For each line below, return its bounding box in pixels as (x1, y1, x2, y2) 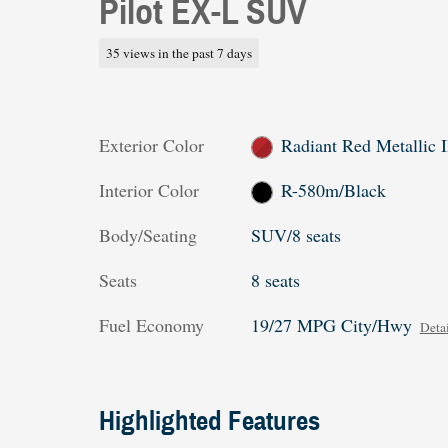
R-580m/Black (281, 177, 387, 202)
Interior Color (99, 177, 199, 202)
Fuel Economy (99, 312, 204, 337)
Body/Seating (99, 222, 197, 247)
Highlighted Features (99, 403, 320, 438)
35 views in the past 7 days (105, 43, 252, 62)
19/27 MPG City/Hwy (250, 312, 412, 337)
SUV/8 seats (250, 222, 341, 247)
